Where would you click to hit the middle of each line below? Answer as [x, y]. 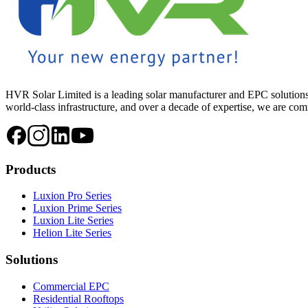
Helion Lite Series [72, 233]
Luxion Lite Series [73, 221]
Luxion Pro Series [72, 196]
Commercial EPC [71, 286]
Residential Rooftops [78, 298]
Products [31, 169]
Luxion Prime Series [77, 208]
